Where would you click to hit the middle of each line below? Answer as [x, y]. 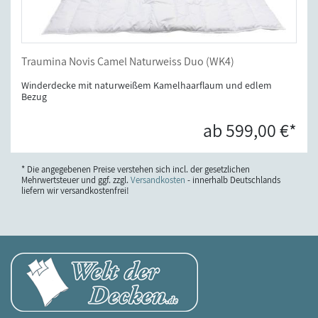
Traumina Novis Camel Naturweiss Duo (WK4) [128, 61]
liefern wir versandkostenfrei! [75, 190]
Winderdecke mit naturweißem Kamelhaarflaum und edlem [147, 85]
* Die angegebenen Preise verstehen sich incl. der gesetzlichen [136, 169]
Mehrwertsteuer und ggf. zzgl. [76, 180]
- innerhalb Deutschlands [233, 180]
